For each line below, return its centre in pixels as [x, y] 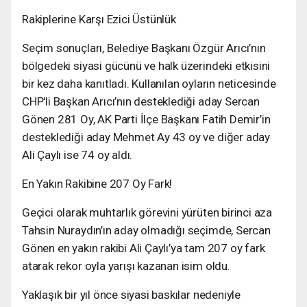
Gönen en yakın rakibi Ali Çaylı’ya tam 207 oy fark [144, 248]
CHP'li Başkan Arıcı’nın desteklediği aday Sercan [141, 101]
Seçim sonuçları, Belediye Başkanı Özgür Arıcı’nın [144, 48]
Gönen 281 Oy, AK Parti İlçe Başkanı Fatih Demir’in [146, 119]
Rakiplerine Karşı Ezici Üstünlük [99, 19]
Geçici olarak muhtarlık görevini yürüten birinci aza [147, 212]
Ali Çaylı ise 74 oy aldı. [77, 155]
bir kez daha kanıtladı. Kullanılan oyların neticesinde [149, 83]
